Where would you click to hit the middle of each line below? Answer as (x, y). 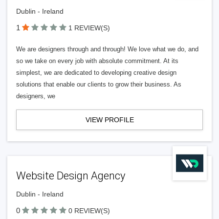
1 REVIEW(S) (89, 28)
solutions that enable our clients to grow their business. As (99, 84)
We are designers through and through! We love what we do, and (107, 49)
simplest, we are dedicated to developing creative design (96, 73)
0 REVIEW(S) (89, 211)
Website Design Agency (71, 176)
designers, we (36, 96)
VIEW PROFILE (109, 120)
